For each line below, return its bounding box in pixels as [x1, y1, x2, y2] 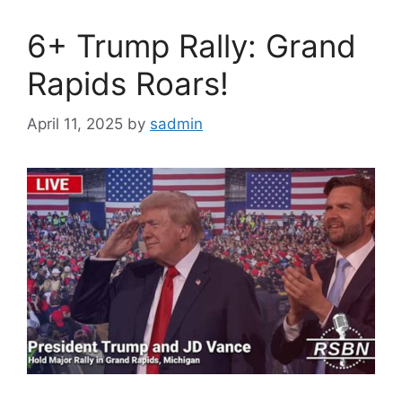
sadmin [150, 114, 203, 133]
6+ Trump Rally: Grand [27, 27, 356, 66]
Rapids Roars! [27, 65, 229, 103]
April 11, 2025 [27, 114, 123, 133]
